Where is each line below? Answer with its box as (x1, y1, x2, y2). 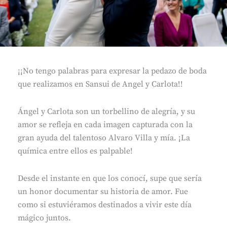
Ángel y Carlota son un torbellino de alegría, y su (18, 106, 195, 117)
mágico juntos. (18, 212, 71, 223)
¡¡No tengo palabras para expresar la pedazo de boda (18, 65, 207, 76)
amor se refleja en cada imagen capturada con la (18, 119, 193, 130)
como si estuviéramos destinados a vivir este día (18, 199, 192, 210)
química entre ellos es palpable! (18, 145, 133, 156)
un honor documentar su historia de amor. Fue (18, 186, 188, 197)
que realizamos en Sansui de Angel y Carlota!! (18, 79, 183, 89)
